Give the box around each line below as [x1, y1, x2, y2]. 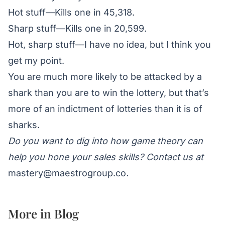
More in [8, 205, 54, 221]
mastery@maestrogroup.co [8, 167, 126, 178]
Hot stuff [8, 7, 46, 18]
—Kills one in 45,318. [46, 7, 135, 18]
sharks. [8, 119, 40, 130]
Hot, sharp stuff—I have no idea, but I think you [8, 39, 211, 50]
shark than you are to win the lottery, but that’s [8, 87, 209, 98]
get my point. [8, 55, 64, 66]
